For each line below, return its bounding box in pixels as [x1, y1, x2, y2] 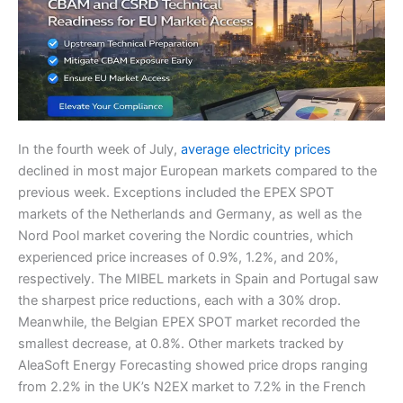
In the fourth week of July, [18, 140, 181, 157]
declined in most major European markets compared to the [18, 162, 377, 179]
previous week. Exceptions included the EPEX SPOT [18, 184, 334, 201]
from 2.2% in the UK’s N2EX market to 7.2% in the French [18, 378, 366, 395]
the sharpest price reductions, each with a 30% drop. [18, 291, 341, 309]
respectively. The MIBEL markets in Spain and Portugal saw [18, 270, 379, 287]
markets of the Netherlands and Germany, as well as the [18, 205, 362, 222]
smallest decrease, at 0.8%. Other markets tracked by [18, 335, 344, 352]
